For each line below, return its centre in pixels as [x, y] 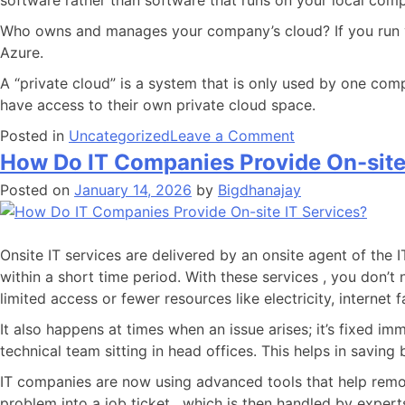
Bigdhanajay [259, 190]
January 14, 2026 [133, 190]
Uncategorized [119, 136]
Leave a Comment [232, 136]
